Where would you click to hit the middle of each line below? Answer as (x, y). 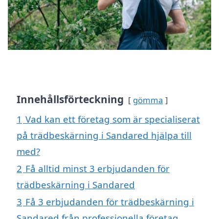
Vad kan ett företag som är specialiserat (113, 119)
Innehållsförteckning (70, 99)
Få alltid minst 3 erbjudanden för (98, 168)
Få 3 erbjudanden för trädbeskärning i (110, 201)
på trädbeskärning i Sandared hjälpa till (104, 135)
